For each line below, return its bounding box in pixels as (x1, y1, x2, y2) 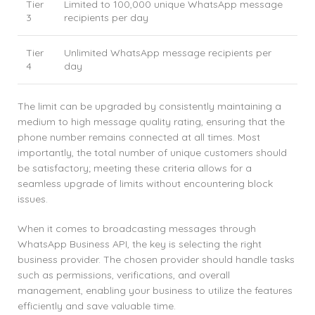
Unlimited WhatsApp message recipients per (64, 46, 271, 60)
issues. (18, 193, 48, 206)
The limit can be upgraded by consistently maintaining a (18, 100, 281, 113)
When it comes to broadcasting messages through (18, 222, 256, 236)
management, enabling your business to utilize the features (18, 284, 292, 297)
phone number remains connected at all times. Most (18, 131, 260, 144)
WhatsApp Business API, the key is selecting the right (18, 238, 262, 251)
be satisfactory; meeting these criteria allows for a (18, 162, 252, 175)
